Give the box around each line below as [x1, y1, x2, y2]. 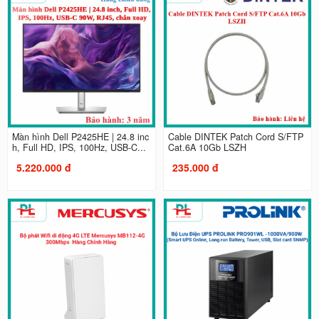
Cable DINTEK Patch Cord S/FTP [168, 130, 303, 144]
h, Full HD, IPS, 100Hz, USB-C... [11, 141, 146, 155]
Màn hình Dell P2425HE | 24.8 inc [11, 130, 149, 144]
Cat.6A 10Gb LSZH [168, 141, 246, 155]
